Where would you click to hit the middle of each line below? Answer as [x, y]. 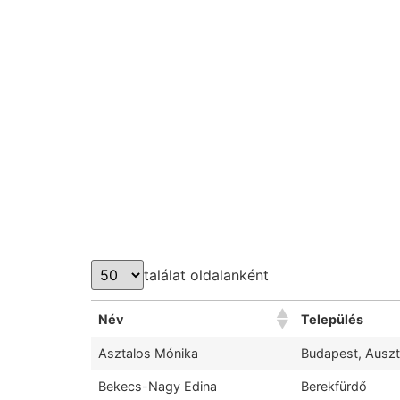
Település [332, 319]
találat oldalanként [206, 275]
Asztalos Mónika [148, 354]
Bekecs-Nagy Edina [158, 387]
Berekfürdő [334, 387]
